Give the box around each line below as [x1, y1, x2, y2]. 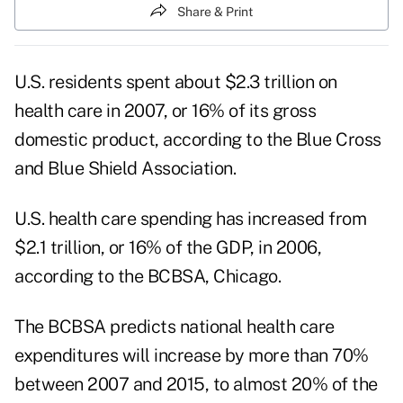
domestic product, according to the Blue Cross [14, 129, 381, 151]
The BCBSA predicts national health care [14, 316, 335, 338]
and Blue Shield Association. [14, 157, 236, 180]
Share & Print [177, 4, 253, 19]
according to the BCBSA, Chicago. [14, 265, 281, 288]
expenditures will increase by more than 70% [14, 345, 369, 367]
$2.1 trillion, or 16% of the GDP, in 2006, [14, 237, 321, 259]
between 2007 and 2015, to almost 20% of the [14, 373, 378, 396]
